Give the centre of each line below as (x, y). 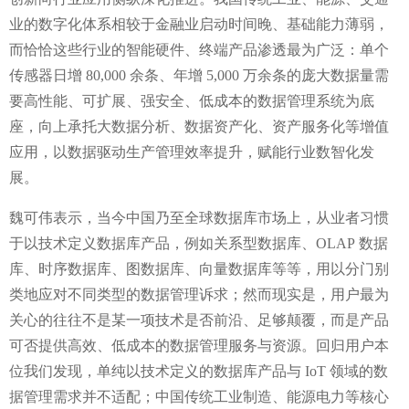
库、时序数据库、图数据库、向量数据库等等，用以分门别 (199, 268)
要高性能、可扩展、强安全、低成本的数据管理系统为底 (192, 100)
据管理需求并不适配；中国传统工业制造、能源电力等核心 (199, 396)
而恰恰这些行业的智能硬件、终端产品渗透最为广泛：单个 (199, 49)
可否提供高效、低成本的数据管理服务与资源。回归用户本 (199, 345)
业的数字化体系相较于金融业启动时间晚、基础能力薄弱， (199, 24)
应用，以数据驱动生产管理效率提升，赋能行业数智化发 (192, 152)
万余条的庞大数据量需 (316, 75)
